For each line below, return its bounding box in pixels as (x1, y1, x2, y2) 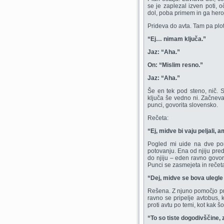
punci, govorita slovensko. (147, 101, 218, 108)
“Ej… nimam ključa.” (147, 35, 206, 42)
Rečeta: (147, 114, 168, 121)
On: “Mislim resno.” (147, 61, 203, 68)
